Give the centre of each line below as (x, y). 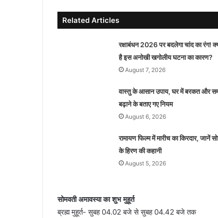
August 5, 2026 (145, 163)
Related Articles (91, 20)
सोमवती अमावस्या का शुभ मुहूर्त (96, 199)
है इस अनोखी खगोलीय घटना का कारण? (165, 57)
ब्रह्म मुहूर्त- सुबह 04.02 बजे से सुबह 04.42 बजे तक (127, 212)
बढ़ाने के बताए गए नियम (145, 104)
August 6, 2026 (145, 116)
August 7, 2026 (145, 70)
